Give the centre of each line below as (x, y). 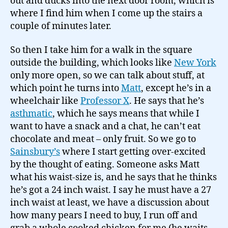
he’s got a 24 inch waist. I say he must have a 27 (111, 190)
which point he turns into (66, 88)
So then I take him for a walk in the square (101, 50)
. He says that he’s (167, 101)
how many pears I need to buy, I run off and (104, 216)
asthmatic (31, 114)
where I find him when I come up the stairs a (106, 13)
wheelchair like (45, 101)
